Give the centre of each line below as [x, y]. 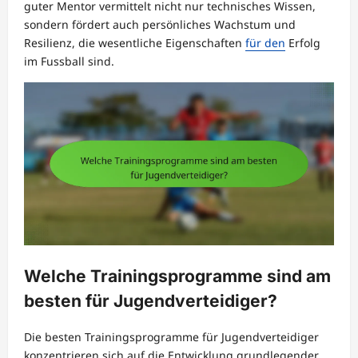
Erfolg [303, 43]
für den [265, 43]
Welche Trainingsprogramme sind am [177, 276]
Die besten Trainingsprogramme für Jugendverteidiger [171, 336]
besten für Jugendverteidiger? [151, 301]
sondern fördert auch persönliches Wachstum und [160, 25]
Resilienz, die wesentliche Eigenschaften [135, 43]
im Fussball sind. [69, 62]
